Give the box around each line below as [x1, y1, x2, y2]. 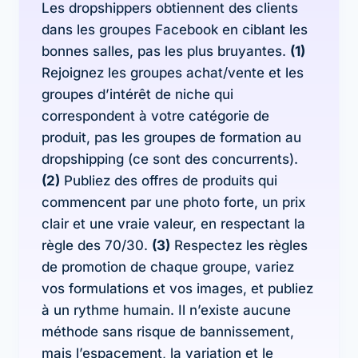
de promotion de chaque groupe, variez [42, 258, 294, 275]
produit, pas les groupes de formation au [42, 129, 301, 145]
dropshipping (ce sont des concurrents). [42, 150, 298, 167]
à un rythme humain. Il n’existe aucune [42, 301, 291, 318]
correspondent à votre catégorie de [42, 107, 269, 124]
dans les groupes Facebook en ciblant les [42, 21, 308, 38]
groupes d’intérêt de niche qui [42, 86, 233, 102]
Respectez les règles [170, 237, 308, 253]
